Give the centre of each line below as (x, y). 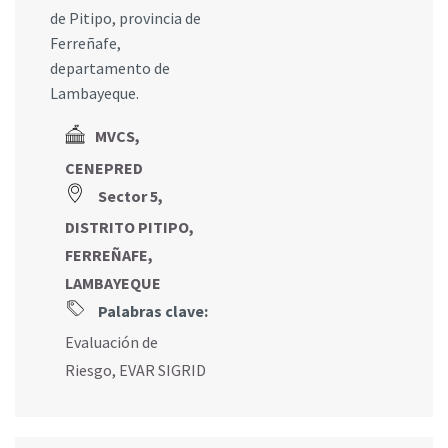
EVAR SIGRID (162, 369)
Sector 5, (130, 195)
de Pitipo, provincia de (125, 18)
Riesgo (88, 369)
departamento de (110, 68)
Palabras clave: (151, 310)
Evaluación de (111, 341)
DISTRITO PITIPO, (129, 226)
